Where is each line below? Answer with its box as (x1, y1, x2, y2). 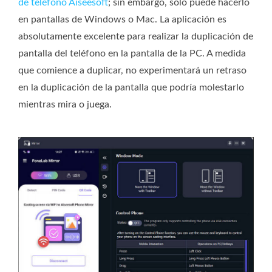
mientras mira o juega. (18, 100, 112, 110)
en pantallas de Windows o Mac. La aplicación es (18, 15, 226, 25)
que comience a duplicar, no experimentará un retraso (18, 66, 246, 76)
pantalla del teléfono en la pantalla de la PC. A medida (18, 49, 246, 59)
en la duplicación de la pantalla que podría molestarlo (18, 83, 244, 93)
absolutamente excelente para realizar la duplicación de (18, 32, 253, 42)
